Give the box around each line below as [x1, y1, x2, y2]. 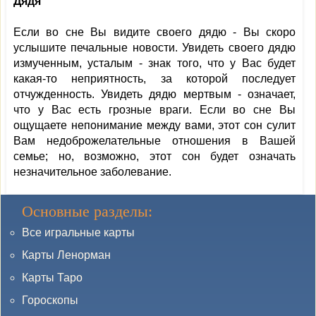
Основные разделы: [22, 202, 152, 220]
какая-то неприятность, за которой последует [13, 73, 296, 85]
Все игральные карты [22, 226, 135, 238]
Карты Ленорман [22, 249, 111, 261]
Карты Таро [22, 272, 83, 284]
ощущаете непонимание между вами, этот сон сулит [13, 119, 296, 131]
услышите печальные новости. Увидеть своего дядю [13, 42, 296, 54]
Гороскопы [22, 294, 78, 306]
